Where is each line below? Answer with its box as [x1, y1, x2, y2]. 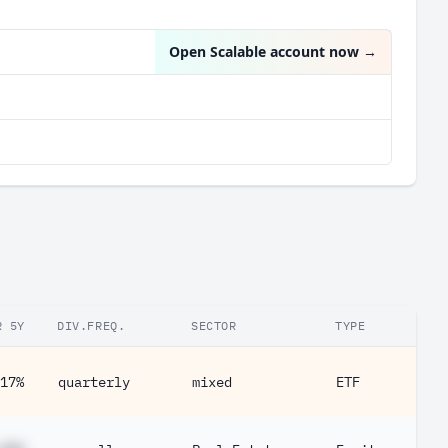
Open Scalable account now [169, 42, 359, 61]
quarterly [58, 373, 130, 391]
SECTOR [191, 318, 237, 333]
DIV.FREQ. [57, 318, 126, 333]
